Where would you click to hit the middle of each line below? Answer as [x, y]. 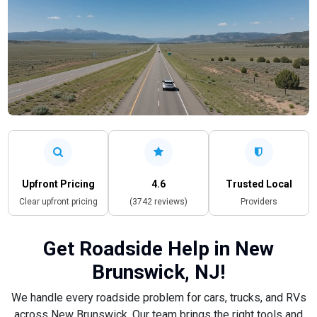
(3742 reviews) [158, 201]
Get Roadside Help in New [158, 248]
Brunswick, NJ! [158, 272]
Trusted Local [259, 184]
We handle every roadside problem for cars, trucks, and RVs [158, 297]
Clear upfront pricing [58, 201]
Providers [259, 201]
